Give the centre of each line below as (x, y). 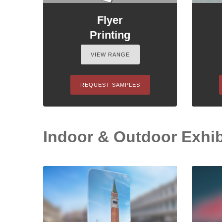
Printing (110, 35)
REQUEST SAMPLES (110, 84)
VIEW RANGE (110, 54)
